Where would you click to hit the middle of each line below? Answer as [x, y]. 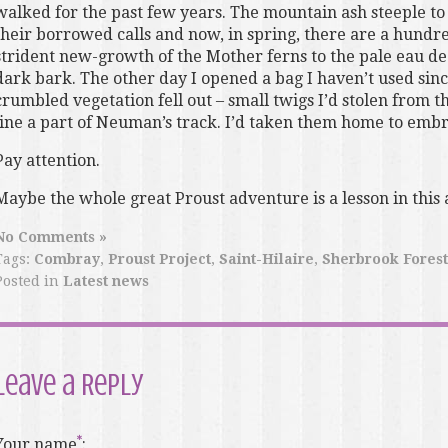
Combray [66, 259]
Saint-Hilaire [266, 259]
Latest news [105, 281]
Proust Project [159, 259]
